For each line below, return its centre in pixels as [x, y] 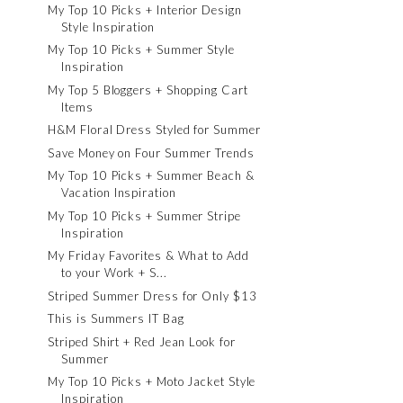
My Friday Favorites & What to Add [148, 255]
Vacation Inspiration [119, 193]
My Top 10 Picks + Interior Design [145, 9]
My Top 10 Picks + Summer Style [141, 49]
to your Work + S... [114, 273]
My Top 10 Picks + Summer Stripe [144, 215]
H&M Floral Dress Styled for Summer [154, 130]
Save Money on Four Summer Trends [151, 152]
